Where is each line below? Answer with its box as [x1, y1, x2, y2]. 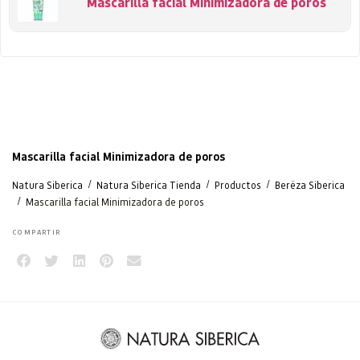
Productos [215, 178, 261, 191]
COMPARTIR [12, 227, 61, 236]
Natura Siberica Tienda [96, 178, 201, 191]
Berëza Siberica [275, 178, 345, 191]
